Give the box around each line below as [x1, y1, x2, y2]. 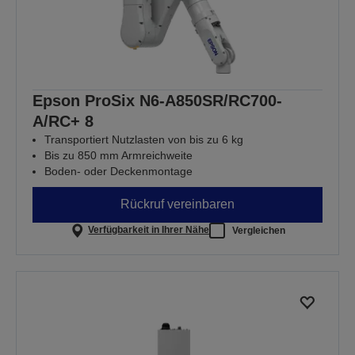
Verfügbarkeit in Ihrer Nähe [88, 224, 210, 236]
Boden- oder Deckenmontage [44, 164, 193, 177]
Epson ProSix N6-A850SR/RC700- [32, 91, 282, 109]
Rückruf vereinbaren [120, 197, 235, 212]
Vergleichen [232, 224, 286, 236]
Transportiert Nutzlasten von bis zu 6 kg [44, 132, 243, 146]
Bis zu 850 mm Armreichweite [44, 148, 193, 162]
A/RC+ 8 [32, 112, 94, 130]
